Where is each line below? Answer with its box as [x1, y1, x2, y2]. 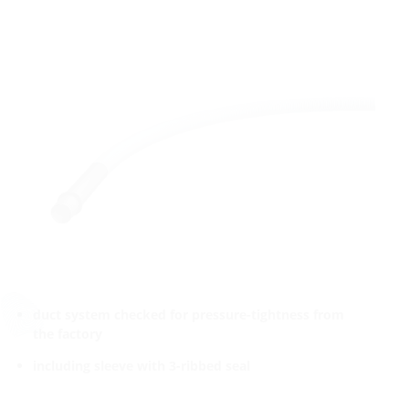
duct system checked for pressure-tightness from [33, 305, 344, 323]
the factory [33, 324, 102, 342]
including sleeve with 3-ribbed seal [33, 357, 250, 375]
